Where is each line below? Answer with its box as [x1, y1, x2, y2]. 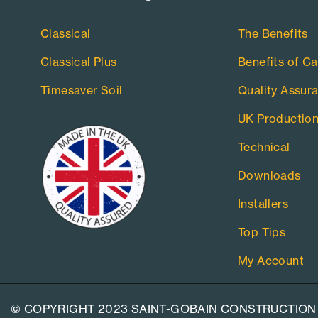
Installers [237, 197, 288, 212]
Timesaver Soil [40, 83, 123, 98]
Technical [237, 140, 290, 155]
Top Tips [237, 225, 286, 240]
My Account [237, 253, 304, 268]
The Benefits [237, 26, 308, 41]
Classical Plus [40, 55, 117, 70]
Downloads [237, 168, 301, 183]
